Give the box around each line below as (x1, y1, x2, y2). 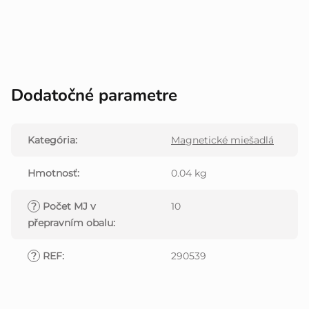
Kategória (28, 134, 75, 147)
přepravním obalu (28, 217, 113, 230)
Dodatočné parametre (11, 84, 177, 107)
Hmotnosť (28, 167, 77, 180)
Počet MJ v (40, 200, 96, 213)
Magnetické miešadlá (171, 134, 274, 147)
